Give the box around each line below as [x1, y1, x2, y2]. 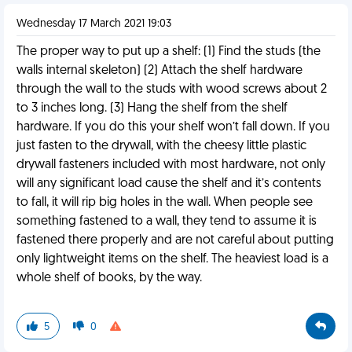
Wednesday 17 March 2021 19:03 [16, 18, 171, 30]
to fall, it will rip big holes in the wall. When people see [16, 196, 313, 209]
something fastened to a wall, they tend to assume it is [16, 215, 317, 228]
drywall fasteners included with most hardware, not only [16, 159, 325, 171]
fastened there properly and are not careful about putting [16, 234, 334, 247]
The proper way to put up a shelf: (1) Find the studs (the [16, 46, 321, 58]
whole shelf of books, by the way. [16, 272, 202, 284]
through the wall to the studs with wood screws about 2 [16, 83, 327, 96]
